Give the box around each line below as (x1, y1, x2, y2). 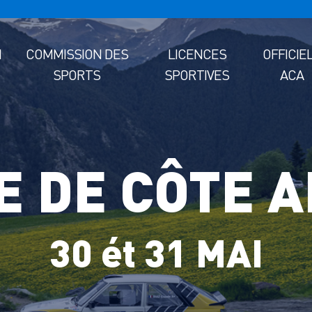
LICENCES (167, 45, 226, 63)
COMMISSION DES (25, 45, 128, 63)
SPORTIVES (164, 66, 230, 84)
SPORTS (53, 66, 101, 84)
